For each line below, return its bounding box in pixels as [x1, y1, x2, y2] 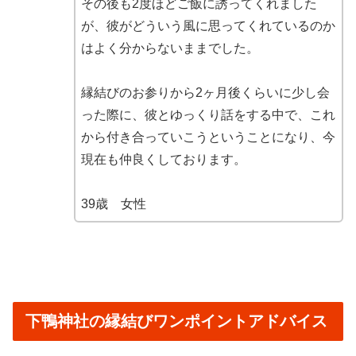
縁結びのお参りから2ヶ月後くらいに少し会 [80, 85, 330, 99]
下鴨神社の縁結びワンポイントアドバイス [25, 312, 327, 331]
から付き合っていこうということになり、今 [80, 130, 335, 144]
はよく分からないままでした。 [80, 41, 259, 55]
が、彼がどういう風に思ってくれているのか [80, 18, 335, 33]
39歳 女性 [80, 196, 146, 211]
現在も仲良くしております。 [80, 152, 246, 166]
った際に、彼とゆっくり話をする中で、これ [80, 107, 335, 122]
